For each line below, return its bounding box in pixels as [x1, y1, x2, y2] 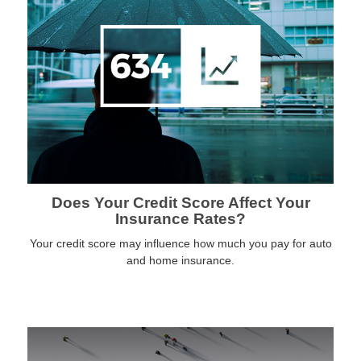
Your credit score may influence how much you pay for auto [29, 236, 332, 250]
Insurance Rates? [115, 210, 246, 227]
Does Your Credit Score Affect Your [51, 193, 310, 211]
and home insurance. [127, 253, 234, 267]
